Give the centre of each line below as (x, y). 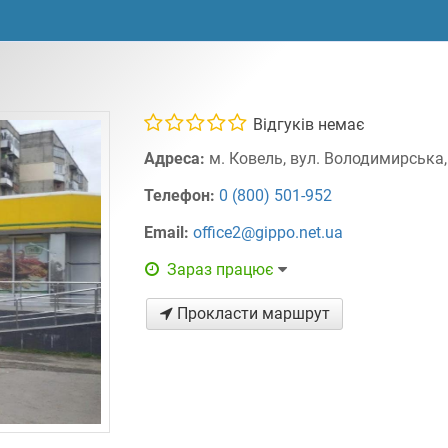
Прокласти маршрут (251, 313)
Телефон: (182, 195)
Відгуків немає (307, 124)
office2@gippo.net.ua (268, 232)
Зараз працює (220, 269)
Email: (169, 232)
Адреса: (177, 158)
